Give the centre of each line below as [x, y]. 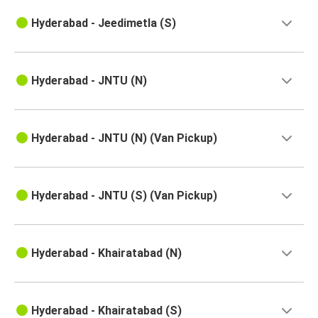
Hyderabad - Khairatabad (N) [106, 253]
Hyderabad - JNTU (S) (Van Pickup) [124, 196]
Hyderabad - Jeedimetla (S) [104, 23]
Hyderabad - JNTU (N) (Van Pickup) [124, 138]
